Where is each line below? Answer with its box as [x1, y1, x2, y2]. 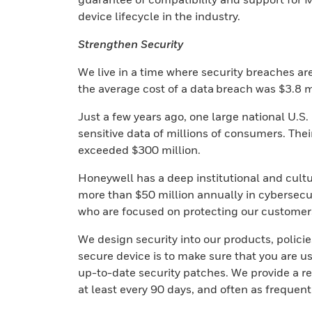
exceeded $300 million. [78, 143, 201, 157]
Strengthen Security [78, 37, 183, 51]
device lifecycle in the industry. [78, 9, 240, 23]
